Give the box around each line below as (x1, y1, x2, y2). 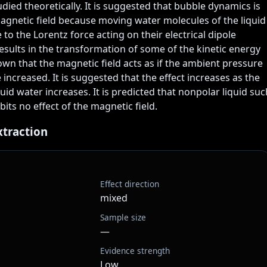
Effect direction (100, 178, 159, 190)
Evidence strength (100, 245, 170, 257)
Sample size (100, 212, 146, 223)
